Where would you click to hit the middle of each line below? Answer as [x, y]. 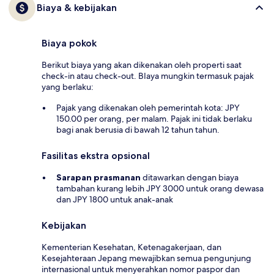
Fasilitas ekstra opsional [96, 156]
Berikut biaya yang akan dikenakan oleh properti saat [142, 65]
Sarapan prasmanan [98, 178]
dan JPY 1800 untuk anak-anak [115, 200]
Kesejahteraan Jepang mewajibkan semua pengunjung [146, 258]
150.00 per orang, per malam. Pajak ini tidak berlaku [154, 119]
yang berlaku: [68, 87]
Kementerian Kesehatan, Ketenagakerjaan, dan [131, 247]
